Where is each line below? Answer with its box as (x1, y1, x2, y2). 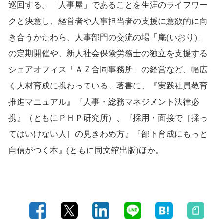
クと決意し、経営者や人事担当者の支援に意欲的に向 (8, 16, 208, 26)
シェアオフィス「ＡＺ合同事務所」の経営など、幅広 (8, 65, 208, 74)
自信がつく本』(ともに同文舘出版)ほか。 (8, 145, 164, 155)
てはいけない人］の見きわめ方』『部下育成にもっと (8, 129, 208, 139)
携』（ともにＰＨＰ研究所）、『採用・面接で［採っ (8, 113, 208, 123)
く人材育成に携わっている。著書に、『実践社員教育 (8, 81, 208, 90)
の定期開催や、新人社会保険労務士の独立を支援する (8, 48, 208, 58)
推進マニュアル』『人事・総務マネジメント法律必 (8, 97, 199, 107)
